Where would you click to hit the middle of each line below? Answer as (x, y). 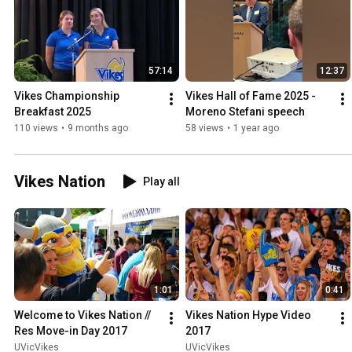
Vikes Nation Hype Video (248, 315)
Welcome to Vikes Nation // (82, 315)
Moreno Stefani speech (245, 112)
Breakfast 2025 (53, 112)
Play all (161, 182)
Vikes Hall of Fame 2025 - (251, 96)
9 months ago (98, 128)
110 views (36, 128)
